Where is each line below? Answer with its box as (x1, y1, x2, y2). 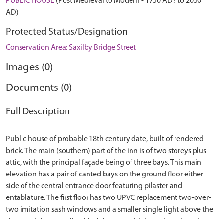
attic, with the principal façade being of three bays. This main (6, 159, 201, 167)
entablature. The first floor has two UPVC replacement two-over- (6, 194, 211, 202)
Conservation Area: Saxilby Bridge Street (6, 44, 136, 52)
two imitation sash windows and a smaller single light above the (6, 206, 213, 214)
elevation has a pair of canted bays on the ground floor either (6, 171, 203, 178)
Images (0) (6, 62, 53, 73)
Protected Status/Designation (6, 27, 128, 37)
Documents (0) (6, 83, 72, 94)
